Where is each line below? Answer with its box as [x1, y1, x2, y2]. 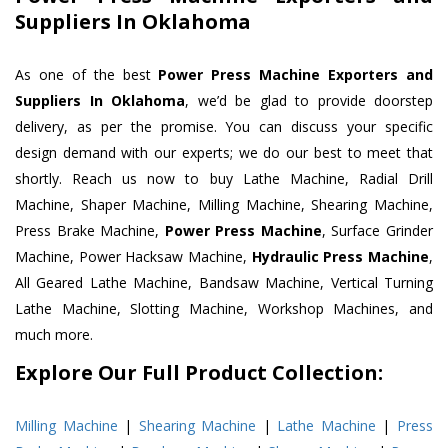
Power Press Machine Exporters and [158, 65, 434, 85]
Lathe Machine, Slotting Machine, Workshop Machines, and [15, 299, 433, 319]
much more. [15, 325, 93, 345]
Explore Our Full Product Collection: [15, 359, 383, 387]
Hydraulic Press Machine [251, 247, 430, 267]
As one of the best [15, 65, 159, 85]
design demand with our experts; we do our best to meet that [15, 143, 433, 163]
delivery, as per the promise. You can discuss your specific [15, 117, 433, 137]
